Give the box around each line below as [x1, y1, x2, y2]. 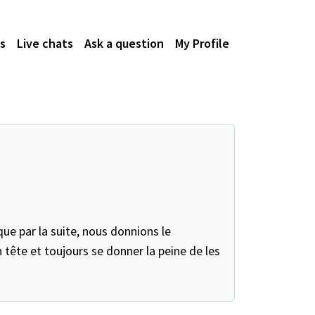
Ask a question [84, 34, 164, 51]
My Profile [175, 34, 229, 51]
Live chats [17, 34, 73, 51]
